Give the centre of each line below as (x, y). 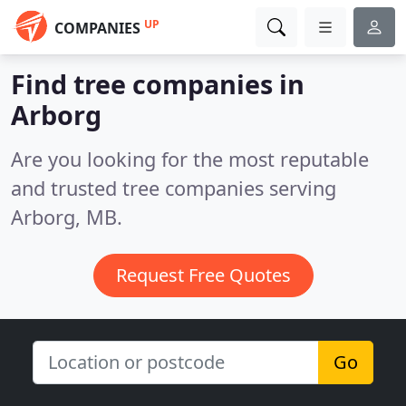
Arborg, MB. (67, 217)
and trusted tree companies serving (174, 188)
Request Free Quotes (203, 275)
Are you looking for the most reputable (190, 159)
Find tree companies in (158, 84)
